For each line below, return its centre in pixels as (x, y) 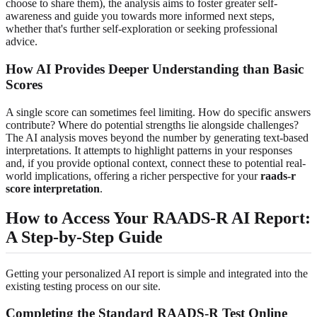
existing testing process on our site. (83, 286)
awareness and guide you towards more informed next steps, (140, 16)
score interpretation (53, 188)
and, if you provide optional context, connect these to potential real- (156, 163)
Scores (24, 84)
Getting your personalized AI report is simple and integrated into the (157, 273)
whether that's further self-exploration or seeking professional (142, 29)
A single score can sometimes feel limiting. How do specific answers (158, 112)
